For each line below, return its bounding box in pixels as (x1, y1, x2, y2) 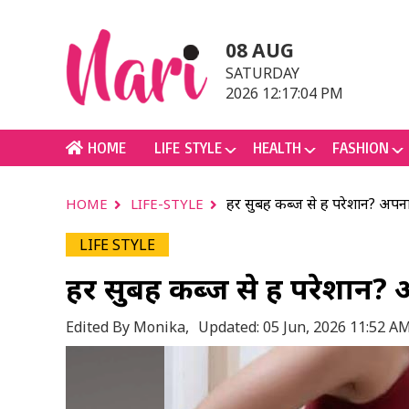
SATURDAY (225, 63, 299, 83)
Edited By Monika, (66, 317, 189, 337)
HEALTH (253, 138, 301, 157)
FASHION (332, 138, 389, 157)
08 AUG (225, 37, 294, 63)
